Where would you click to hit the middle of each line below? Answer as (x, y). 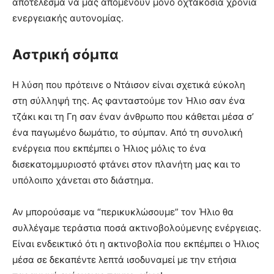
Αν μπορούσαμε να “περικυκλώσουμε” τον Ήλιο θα (123, 212)
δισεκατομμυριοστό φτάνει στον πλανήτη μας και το (126, 165)
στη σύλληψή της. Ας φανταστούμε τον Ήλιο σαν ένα (129, 101)
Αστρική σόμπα (65, 54)
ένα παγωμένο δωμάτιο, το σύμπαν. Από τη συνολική (128, 133)
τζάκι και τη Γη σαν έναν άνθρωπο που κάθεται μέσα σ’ (133, 117)
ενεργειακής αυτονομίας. (68, 18)
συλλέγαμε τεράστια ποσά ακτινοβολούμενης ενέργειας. (137, 228)
